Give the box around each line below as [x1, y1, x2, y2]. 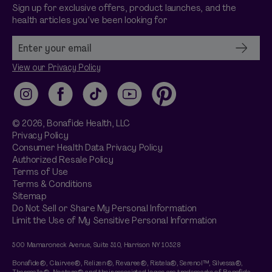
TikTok [82, 92, 110, 107]
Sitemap [12, 189, 47, 202]
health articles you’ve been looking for [12, 13, 168, 26]
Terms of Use [12, 165, 69, 178]
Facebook [47, 92, 91, 107]
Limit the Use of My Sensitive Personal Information [12, 214, 217, 226]
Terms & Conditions [12, 177, 92, 190]
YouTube [117, 92, 154, 107]
